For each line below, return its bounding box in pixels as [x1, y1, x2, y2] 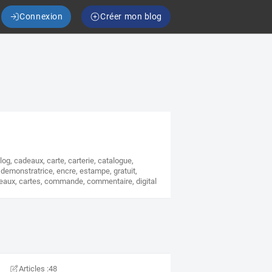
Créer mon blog [100, 12, 162, 21]
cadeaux [14, 156, 44, 166]
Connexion [19, 12, 63, 21]
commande [44, 177, 84, 186]
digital [136, 177, 157, 186]
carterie [68, 156, 95, 166]
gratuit [114, 166, 136, 176]
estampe [80, 166, 110, 176]
